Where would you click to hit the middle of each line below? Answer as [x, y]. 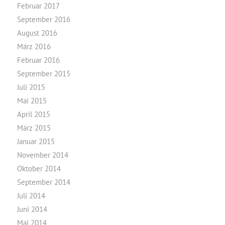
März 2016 [34, 46]
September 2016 [43, 19]
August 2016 [37, 33]
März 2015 [34, 128]
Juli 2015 [31, 87]
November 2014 [42, 155]
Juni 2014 [32, 209]
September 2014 [43, 182]
